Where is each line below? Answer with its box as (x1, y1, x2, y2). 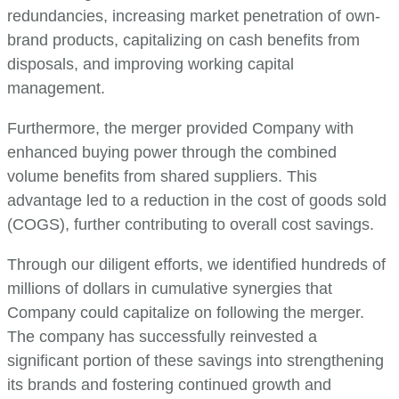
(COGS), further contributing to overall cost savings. (7, 215, 374, 233)
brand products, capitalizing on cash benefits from (7, 30, 360, 49)
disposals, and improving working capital (7, 54, 294, 73)
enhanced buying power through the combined (7, 142, 337, 161)
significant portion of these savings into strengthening (7, 351, 384, 370)
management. (7, 78, 105, 97)
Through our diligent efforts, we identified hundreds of (7, 255, 386, 273)
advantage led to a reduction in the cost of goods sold (7, 191, 387, 209)
